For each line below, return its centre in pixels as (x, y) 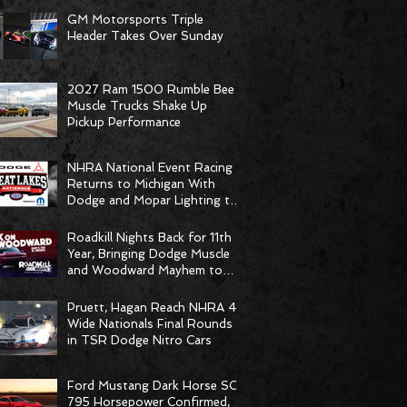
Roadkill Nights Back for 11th (149, 238)
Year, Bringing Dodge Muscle (149, 254)
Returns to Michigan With (141, 184)
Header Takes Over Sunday (145, 36)
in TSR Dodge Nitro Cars (139, 340)
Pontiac (89, 287)
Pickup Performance (124, 122)
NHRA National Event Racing (150, 168)
